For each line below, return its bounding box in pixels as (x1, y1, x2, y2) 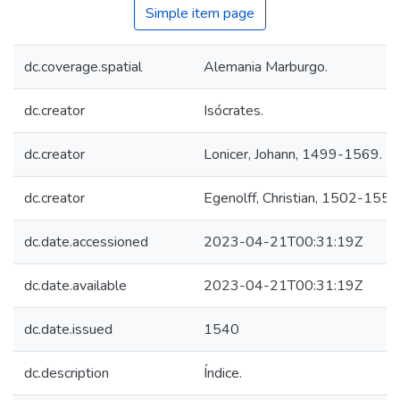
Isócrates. (204, 101, 263, 121)
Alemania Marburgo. (204, 57, 328, 77)
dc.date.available (24, 276, 127, 296)
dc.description (24, 363, 109, 383)
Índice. (204, 363, 242, 383)
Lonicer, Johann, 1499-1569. (204, 145, 382, 164)
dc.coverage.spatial (24, 57, 142, 77)
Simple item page (146, 4, 254, 23)
